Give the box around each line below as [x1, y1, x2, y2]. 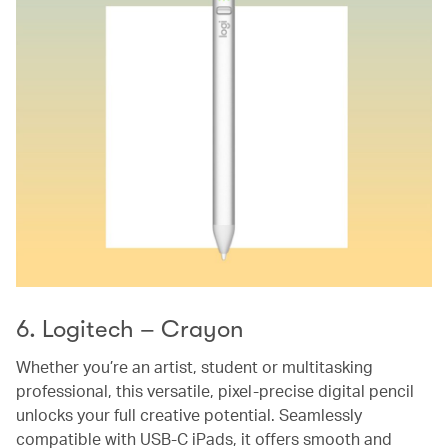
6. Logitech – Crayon [16, 314, 244, 343]
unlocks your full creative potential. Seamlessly [16, 403, 362, 425]
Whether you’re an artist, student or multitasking [16, 355, 373, 377]
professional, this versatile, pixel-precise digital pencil [16, 379, 414, 401]
